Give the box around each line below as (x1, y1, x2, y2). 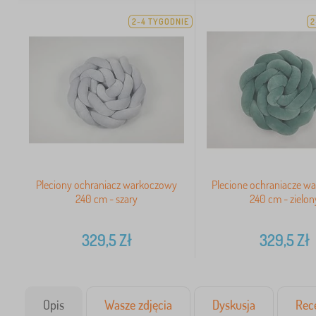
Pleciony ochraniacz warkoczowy (36, 178, 178, 193)
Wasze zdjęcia (104, 297, 172, 313)
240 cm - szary (75, 192, 138, 207)
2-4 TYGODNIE (132, 16, 190, 27)
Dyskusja (212, 297, 255, 313)
